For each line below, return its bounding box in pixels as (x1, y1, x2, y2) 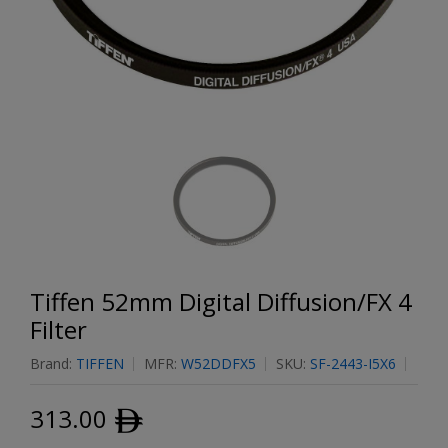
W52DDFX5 (181, 354, 256, 373)
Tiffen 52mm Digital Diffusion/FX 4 (30, 285, 412, 318)
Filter (30, 313, 87, 346)
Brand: (30, 354, 76, 373)
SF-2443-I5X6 (310, 354, 396, 373)
